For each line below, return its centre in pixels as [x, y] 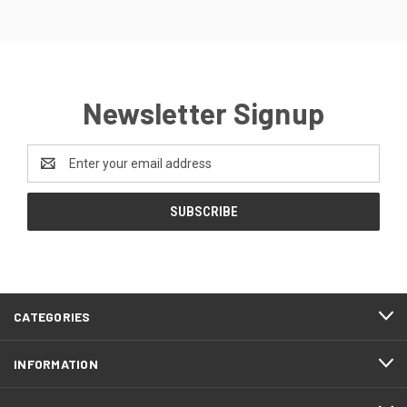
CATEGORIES [52, 316]
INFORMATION [56, 363]
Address [51, 172]
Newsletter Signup [203, 112]
